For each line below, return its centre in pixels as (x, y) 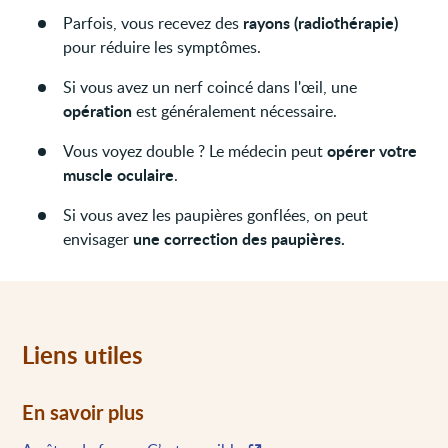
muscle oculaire (119, 174)
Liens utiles (83, 354)
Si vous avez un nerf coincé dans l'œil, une (210, 86)
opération (98, 110)
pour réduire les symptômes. (162, 46)
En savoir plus (83, 411)
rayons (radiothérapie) (321, 22)
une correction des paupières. (239, 238)
